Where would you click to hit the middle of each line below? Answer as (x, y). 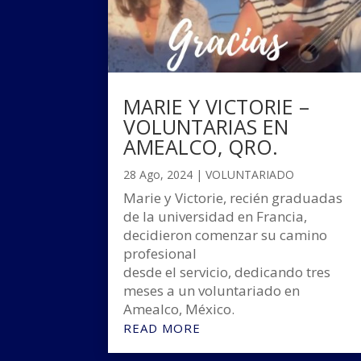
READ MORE (162, 328)
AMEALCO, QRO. (201, 146)
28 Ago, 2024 (158, 174)
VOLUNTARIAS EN (206, 126)
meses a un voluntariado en (212, 290)
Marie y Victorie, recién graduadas (233, 197)
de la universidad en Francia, (216, 216)
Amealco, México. (179, 309)
